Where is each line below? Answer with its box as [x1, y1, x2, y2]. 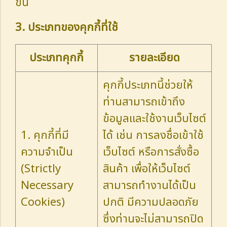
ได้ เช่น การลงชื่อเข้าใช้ [103, 127, 204, 144]
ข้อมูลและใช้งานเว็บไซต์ [103, 110, 206, 127]
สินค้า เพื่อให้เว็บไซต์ [103, 160, 191, 177]
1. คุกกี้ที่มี [21, 127, 69, 144]
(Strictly [21, 160, 61, 177]
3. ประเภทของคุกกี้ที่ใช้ [15, 19, 118, 36]
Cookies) [21, 194, 65, 211]
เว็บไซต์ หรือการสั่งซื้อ [103, 143, 199, 161]
